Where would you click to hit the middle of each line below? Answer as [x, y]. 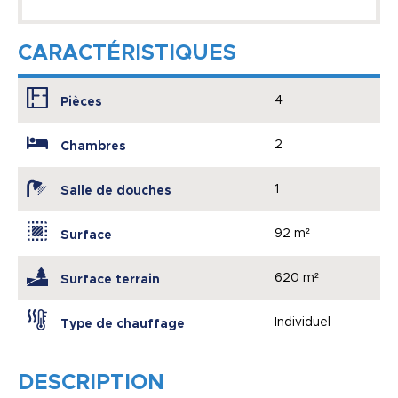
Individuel [303, 322]
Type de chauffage [123, 324]
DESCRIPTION [91, 382]
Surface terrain [110, 279]
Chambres [93, 146]
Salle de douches [116, 191]
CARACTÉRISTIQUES [127, 53]
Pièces [81, 102]
